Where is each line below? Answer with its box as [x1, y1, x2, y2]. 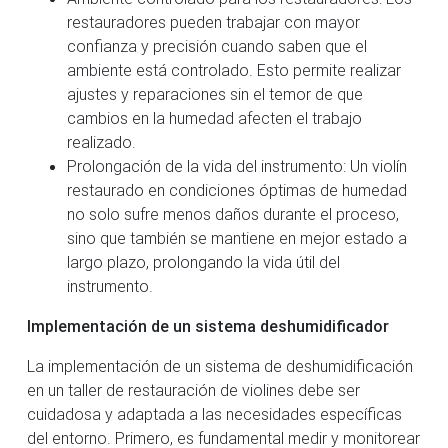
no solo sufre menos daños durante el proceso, [67, 203, 399, 224]
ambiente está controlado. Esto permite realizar [67, 59, 401, 80]
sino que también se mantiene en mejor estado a [67, 227, 407, 248]
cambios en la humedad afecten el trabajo [67, 107, 362, 128]
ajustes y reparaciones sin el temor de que [67, 83, 363, 104]
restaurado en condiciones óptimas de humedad [67, 179, 407, 200]
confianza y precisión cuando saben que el [67, 35, 367, 56]
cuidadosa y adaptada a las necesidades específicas [27, 403, 402, 424]
